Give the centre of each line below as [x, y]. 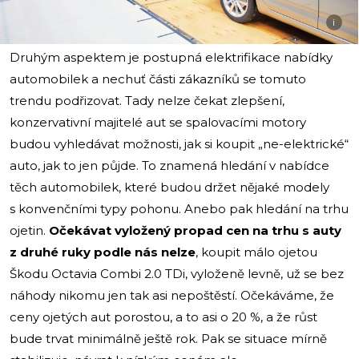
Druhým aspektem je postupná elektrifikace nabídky [171, 57]
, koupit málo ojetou [256, 252]
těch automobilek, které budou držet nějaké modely [169, 187]
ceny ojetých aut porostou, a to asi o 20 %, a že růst [163, 317]
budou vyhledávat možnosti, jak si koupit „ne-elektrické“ [179, 143]
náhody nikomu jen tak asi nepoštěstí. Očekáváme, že [172, 295]
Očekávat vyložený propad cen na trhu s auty [195, 230]
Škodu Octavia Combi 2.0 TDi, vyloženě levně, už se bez [177, 273]
